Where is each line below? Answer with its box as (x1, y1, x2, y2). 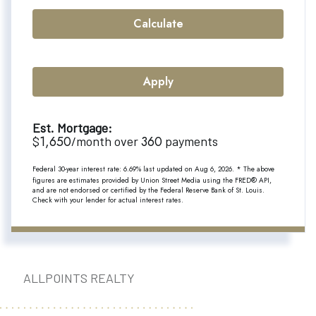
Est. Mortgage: (32, 119, 112, 135)
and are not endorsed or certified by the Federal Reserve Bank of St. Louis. (32, 184, 265, 195)
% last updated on (136, 163, 195, 174)
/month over (71, 133, 141, 149)
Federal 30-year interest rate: (32, 163, 123, 174)
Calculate (133, 15, 183, 32)
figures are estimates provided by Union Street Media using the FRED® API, (32, 174, 272, 186)
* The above (236, 163, 274, 174)
